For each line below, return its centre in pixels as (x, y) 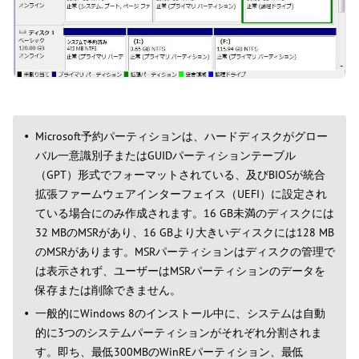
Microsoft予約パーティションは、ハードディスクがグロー (182, 137)
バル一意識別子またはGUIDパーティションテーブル (165, 156)
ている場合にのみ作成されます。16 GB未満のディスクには (185, 214)
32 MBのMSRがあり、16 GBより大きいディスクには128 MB (185, 233)
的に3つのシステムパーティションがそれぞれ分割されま (179, 333)
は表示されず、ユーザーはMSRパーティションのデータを (180, 271)
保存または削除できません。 (108, 290)
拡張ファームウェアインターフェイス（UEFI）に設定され (181, 194)
